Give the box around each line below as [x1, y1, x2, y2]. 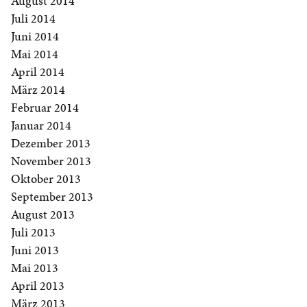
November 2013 [11, 152, 91, 170]
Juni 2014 [11, 27, 59, 45]
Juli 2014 [11, 10, 56, 27]
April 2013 [11, 277, 64, 295]
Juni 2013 [11, 241, 59, 259]
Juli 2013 [11, 223, 56, 241]
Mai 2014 [11, 45, 58, 63]
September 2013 [11, 188, 93, 206]
